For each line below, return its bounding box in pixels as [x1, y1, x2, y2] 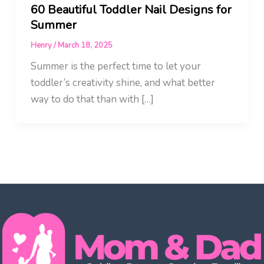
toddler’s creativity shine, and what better [30, 76, 215, 90]
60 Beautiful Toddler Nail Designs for [30, 2, 232, 18]
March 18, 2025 [57, 40, 113, 51]
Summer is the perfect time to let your [30, 60, 201, 74]
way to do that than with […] [30, 93, 154, 107]
